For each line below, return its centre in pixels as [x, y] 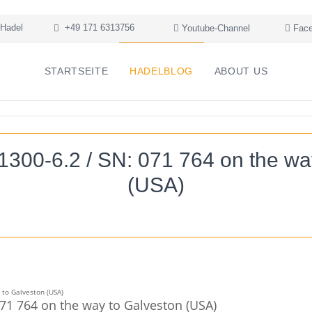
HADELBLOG [161, 71]
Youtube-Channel [214, 28]
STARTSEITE [76, 71]
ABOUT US [241, 71]
